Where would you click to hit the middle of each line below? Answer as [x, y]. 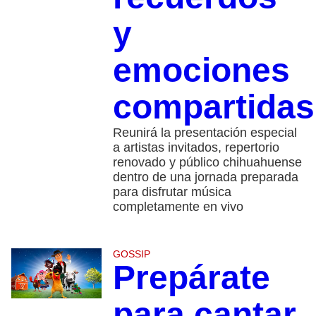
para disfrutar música [172, 192]
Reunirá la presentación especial [205, 132]
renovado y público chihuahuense [207, 162]
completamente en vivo [178, 206]
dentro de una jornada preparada [205, 177]
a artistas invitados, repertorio [196, 147]
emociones [201, 70]
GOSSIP [131, 254]
